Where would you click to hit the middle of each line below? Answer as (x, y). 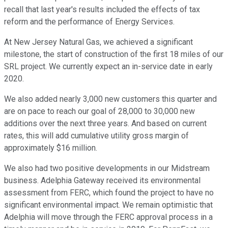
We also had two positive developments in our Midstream (107, 168)
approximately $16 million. (51, 148)
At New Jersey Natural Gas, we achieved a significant (98, 42)
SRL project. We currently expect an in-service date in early (108, 67)
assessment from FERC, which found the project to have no (109, 193)
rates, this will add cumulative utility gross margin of (96, 136)
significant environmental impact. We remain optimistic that (108, 205)
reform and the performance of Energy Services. (89, 22)
